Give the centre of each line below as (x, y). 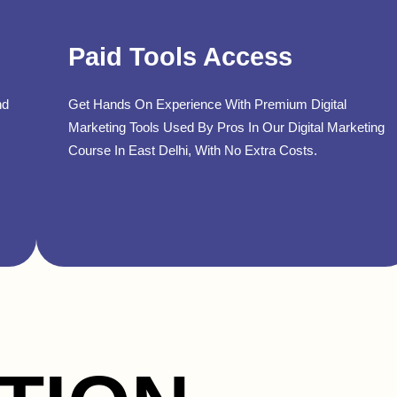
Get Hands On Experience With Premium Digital (207, 104)
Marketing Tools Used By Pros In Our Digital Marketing (226, 127)
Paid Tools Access (180, 56)
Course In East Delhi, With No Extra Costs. (193, 150)
